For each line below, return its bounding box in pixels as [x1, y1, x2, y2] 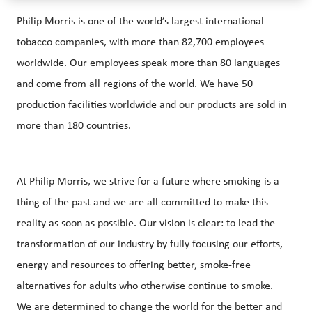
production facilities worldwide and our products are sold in [17, 100, 286, 111]
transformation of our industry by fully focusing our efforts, [17, 239, 283, 251]
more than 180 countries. [17, 120, 131, 132]
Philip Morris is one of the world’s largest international [17, 16, 264, 28]
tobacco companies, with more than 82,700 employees [17, 37, 264, 49]
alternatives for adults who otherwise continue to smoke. [17, 281, 273, 292]
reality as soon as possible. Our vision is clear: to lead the [17, 218, 275, 230]
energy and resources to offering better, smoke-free [17, 260, 251, 272]
